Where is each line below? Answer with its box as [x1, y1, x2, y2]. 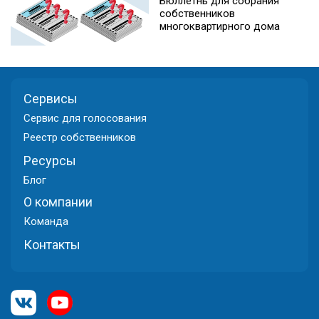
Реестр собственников [23, 131, 136, 145]
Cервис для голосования [23, 112, 147, 125]
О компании [23, 194, 93, 210]
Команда [23, 215, 68, 229]
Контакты [23, 237, 80, 253]
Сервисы [23, 91, 78, 107]
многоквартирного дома [159, 20, 280, 33]
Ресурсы [23, 153, 76, 169]
